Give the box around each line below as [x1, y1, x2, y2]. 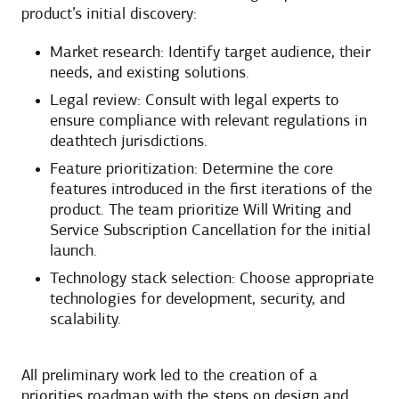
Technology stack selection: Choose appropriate [50, 270, 374, 288]
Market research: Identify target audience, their [50, 44, 370, 61]
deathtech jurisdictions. [50, 133, 208, 151]
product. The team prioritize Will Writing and [50, 201, 351, 219]
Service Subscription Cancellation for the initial [50, 222, 370, 240]
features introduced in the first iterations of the [50, 181, 372, 199]
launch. [50, 242, 97, 260]
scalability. [50, 311, 121, 329]
